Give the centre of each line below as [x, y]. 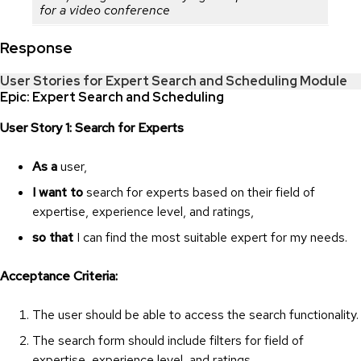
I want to [58, 192]
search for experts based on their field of [199, 192]
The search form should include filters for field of [168, 340]
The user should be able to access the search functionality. [195, 314]
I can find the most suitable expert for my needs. [210, 237]
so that [53, 237]
